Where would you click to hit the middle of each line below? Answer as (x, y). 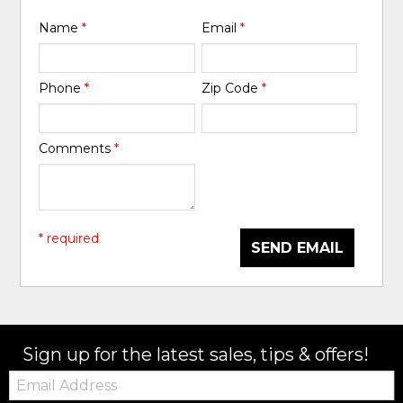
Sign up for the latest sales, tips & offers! (196, 354)
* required (69, 239)
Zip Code (231, 89)
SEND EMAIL (297, 248)
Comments (77, 149)
